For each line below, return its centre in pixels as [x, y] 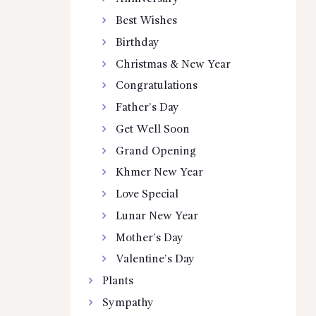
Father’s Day [148, 108]
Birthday [138, 43]
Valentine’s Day [156, 260]
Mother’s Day [150, 238]
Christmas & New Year [174, 65]
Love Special [147, 195]
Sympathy [128, 303]
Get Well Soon [153, 129]
